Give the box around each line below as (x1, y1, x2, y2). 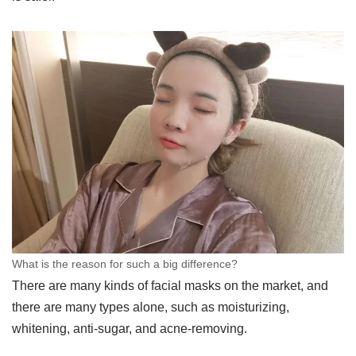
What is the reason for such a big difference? (12, 257, 238, 270)
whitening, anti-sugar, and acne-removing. (12, 321, 247, 335)
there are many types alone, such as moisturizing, (12, 300, 289, 314)
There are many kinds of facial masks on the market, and (12, 278, 328, 292)
